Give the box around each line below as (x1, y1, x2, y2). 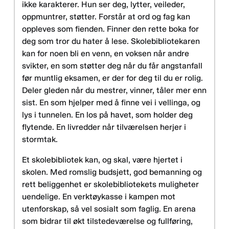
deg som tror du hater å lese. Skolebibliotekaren (22, 36, 200, 47)
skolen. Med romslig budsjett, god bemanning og (22, 167, 202, 177)
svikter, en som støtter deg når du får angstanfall (22, 61, 202, 71)
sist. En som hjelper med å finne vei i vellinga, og (22, 98, 200, 108)
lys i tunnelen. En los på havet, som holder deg (22, 110, 193, 120)
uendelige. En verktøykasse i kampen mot (22, 192, 175, 202)
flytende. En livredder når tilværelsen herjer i (22, 122, 186, 132)
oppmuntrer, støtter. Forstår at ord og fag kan (22, 12, 190, 22)
